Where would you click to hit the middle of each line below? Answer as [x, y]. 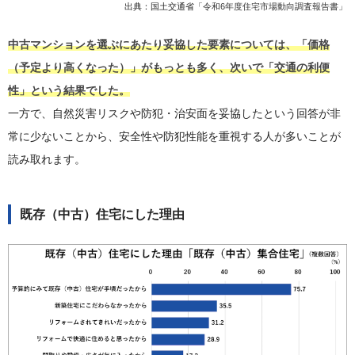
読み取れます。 [47, 159]
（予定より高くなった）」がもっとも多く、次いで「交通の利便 [169, 67]
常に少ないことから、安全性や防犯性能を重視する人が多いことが [174, 136]
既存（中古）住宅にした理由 [102, 214]
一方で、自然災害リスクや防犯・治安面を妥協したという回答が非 [174, 113]
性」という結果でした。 [69, 90]
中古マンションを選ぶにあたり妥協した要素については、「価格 [169, 44]
